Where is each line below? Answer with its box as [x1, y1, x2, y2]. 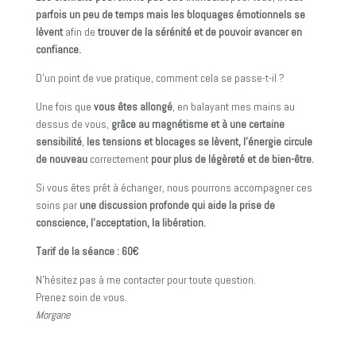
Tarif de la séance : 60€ [35, 244, 138, 259]
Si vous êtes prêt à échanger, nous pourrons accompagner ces [35, 180, 312, 195]
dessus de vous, [35, 117, 111, 132]
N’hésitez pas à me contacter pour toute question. [35, 273, 256, 288]
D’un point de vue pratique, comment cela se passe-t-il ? [35, 71, 284, 86]
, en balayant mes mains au [172, 99, 295, 114]
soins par [35, 198, 77, 213]
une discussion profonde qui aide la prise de [76, 198, 275, 213]
